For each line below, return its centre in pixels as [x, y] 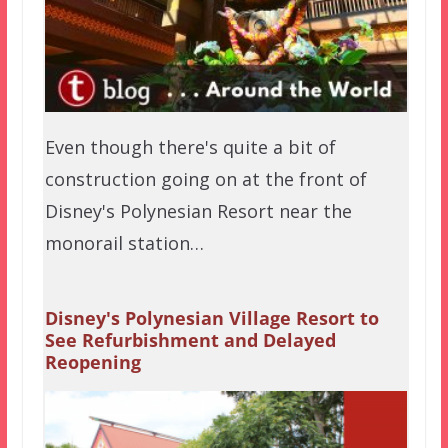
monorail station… [124, 242]
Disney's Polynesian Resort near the [198, 210]
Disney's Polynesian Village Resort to [211, 317]
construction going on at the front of [205, 178]
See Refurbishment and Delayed [190, 339]
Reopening [92, 361]
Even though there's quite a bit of [190, 146]
